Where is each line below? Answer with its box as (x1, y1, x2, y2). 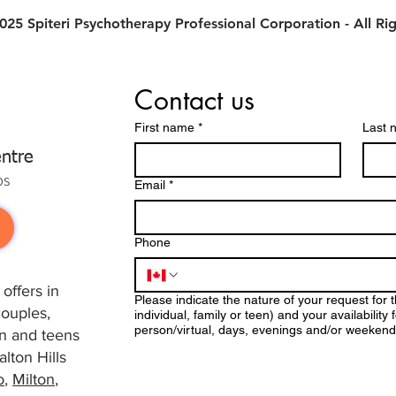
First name (134, 120, 194, 135)
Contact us (134, 82, 255, 118)
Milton (12, 370, 55, 389)
